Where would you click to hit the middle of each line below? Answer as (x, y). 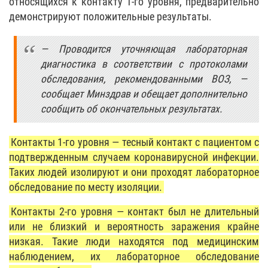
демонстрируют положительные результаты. (110, 16)
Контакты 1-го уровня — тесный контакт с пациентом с (135, 142)
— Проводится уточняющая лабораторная (144, 49)
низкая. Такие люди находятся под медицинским (134, 242)
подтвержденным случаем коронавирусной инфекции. (134, 157)
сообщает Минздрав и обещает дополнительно (144, 94)
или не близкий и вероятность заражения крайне (134, 227)
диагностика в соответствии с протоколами (144, 64)
